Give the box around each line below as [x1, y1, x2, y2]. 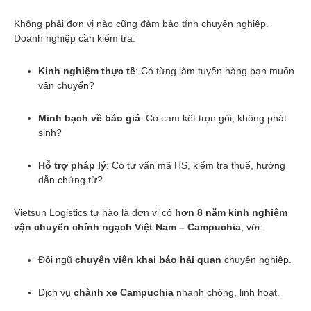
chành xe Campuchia [74, 286, 174, 298]
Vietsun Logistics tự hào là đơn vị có [14, 206, 175, 218]
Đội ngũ [38, 253, 75, 265]
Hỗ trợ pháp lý [38, 159, 106, 171]
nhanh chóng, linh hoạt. [174, 286, 280, 298]
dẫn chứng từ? [38, 174, 103, 185]
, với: [241, 221, 262, 233]
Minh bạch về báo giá [38, 112, 140, 124]
